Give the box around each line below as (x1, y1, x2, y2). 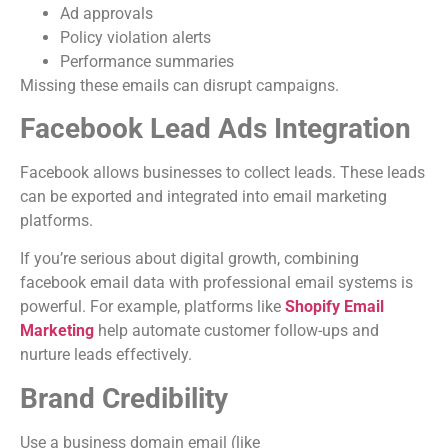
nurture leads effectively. (20, 345, 192, 365)
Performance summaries (60, 51, 234, 71)
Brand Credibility (20, 381, 228, 415)
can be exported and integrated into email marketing (20, 186, 387, 206)
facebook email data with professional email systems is (20, 273, 413, 293)
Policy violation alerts (60, 27, 211, 47)
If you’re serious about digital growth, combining (20, 249, 359, 269)
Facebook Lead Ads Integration (20, 111, 411, 145)
